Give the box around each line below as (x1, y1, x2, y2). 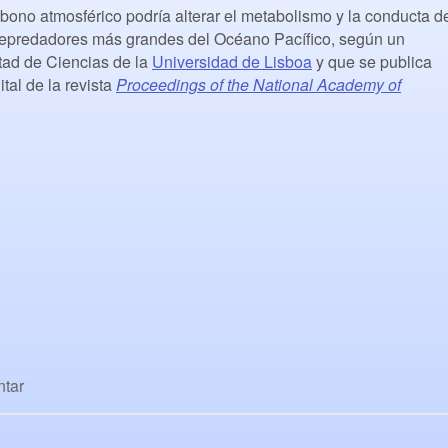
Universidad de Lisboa (152, 50, 312, 74)
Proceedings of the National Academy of (116, 73, 401, 97)
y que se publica (312, 50, 432, 74)
